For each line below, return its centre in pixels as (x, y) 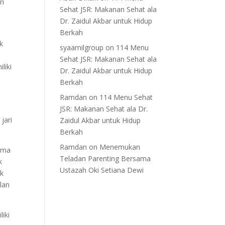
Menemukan (120, 147)
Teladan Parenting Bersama (105, 158)
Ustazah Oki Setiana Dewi (102, 170)
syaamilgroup (82, 47)
